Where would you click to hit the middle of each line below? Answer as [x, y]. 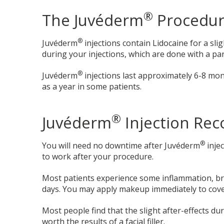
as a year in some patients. [92, 86]
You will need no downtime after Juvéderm [121, 145]
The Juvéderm [93, 20]
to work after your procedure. [98, 156]
